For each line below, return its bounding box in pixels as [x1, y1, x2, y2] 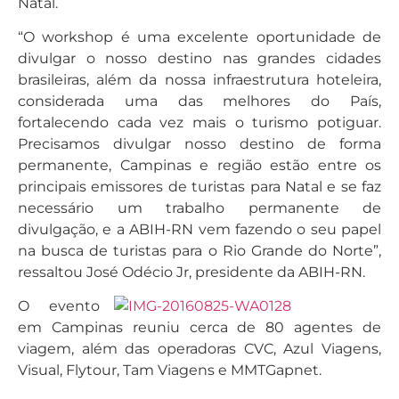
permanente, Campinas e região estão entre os [18, 156, 381, 174]
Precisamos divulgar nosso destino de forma [18, 134, 381, 152]
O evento [18, 297, 100, 315]
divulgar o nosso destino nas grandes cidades [18, 49, 381, 67]
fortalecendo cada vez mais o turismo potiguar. [18, 113, 381, 131]
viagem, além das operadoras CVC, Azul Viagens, [18, 340, 381, 358]
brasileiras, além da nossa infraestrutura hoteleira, [18, 70, 381, 88]
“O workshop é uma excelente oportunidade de [18, 28, 381, 45]
